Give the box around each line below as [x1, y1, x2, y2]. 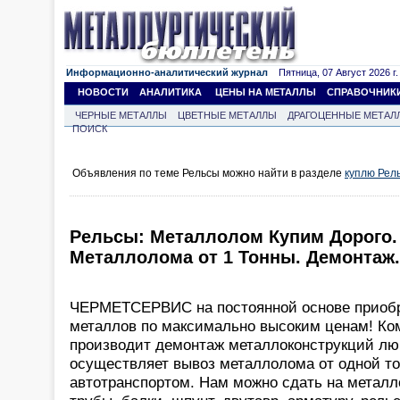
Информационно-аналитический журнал [66, 67, 268, 78]
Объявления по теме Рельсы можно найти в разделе [72, 167, 345, 179]
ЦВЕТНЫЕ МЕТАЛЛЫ [178, 110, 277, 121]
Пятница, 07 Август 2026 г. [268, 67, 398, 78]
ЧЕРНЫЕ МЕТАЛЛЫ [75, 110, 167, 121]
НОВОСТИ [78, 87, 129, 97]
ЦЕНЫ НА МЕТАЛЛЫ [215, 87, 316, 97]
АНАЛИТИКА [139, 87, 202, 97]
